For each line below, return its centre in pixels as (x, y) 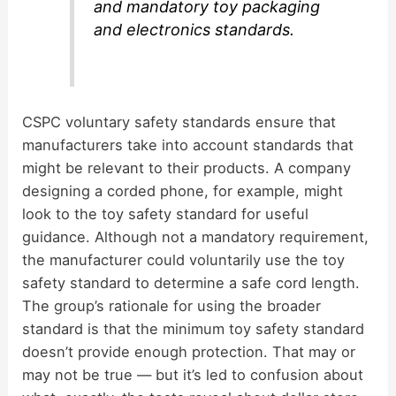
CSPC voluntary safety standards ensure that (179, 122)
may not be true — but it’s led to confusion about (193, 375)
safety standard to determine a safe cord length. (191, 283)
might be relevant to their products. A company (187, 168)
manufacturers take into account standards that (188, 145)
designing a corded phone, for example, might (183, 191)
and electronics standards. (194, 30)
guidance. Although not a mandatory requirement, (196, 237)
